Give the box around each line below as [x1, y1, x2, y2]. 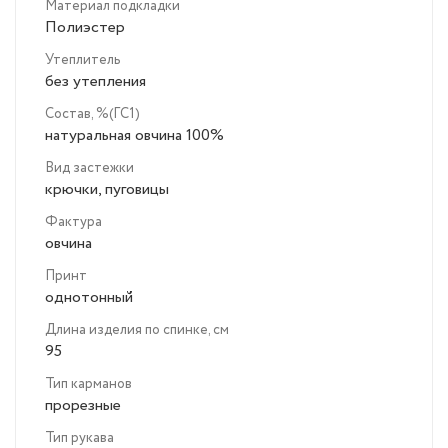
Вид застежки [45, 158, 134, 179]
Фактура [45, 212, 102, 233]
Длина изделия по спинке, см [45, 320, 229, 341]
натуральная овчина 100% [45, 124, 224, 148]
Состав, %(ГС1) [45, 104, 140, 125]
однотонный [45, 286, 133, 310]
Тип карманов [45, 374, 132, 395]
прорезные [45, 394, 121, 418]
